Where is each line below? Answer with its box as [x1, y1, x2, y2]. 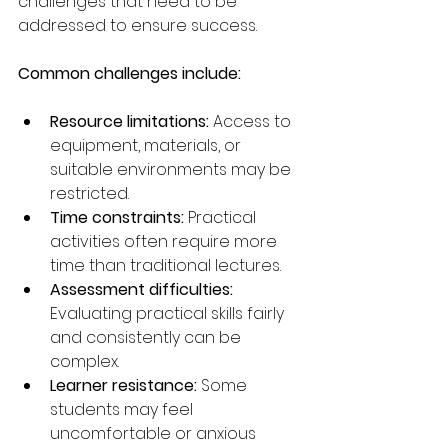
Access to [209, 109, 295, 133]
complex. [50, 349, 119, 373]
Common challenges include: [18, 61, 241, 85]
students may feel [50, 397, 197, 421]
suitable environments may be [50, 157, 295, 181]
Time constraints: [50, 205, 184, 229]
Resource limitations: [50, 109, 209, 133]
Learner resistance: [50, 373, 197, 397]
